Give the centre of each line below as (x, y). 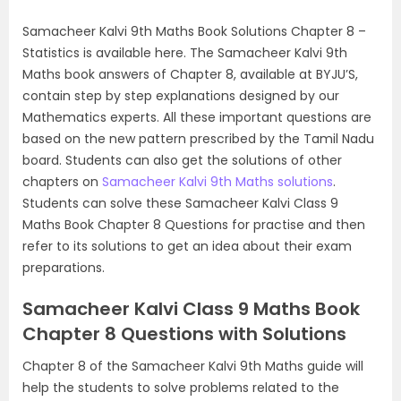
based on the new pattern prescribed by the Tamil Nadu (198, 139)
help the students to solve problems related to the (181, 388)
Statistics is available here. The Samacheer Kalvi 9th (185, 53)
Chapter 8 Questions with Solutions (184, 334)
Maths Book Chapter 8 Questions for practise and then (194, 225)
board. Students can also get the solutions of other (182, 160)
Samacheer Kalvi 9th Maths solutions (218, 182)
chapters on (62, 182)
